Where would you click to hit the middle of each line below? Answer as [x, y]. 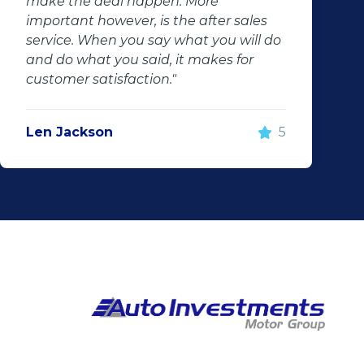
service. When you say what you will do [154, 40]
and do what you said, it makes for [140, 60]
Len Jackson [69, 132]
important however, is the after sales [147, 21]
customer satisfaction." [101, 79]
